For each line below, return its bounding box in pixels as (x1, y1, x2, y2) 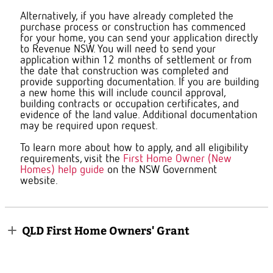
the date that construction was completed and (20, 66, 229, 77)
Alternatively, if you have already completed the (20, 11, 233, 23)
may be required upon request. (20, 121, 158, 132)
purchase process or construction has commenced (20, 22, 246, 34)
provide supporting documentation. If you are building (20, 77, 259, 88)
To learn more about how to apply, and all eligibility (20, 143, 248, 154)
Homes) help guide (20, 165, 107, 176)
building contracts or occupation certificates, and (20, 99, 239, 110)
